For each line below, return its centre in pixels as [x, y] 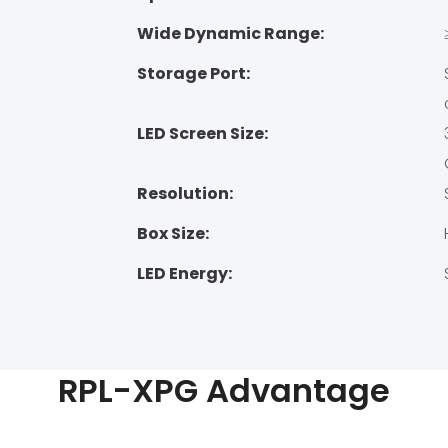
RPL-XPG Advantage [224, 390]
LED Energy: [184, 274]
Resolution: [185, 194]
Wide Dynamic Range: [230, 34]
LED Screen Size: [202, 134]
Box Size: [173, 234]
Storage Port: [193, 74]
